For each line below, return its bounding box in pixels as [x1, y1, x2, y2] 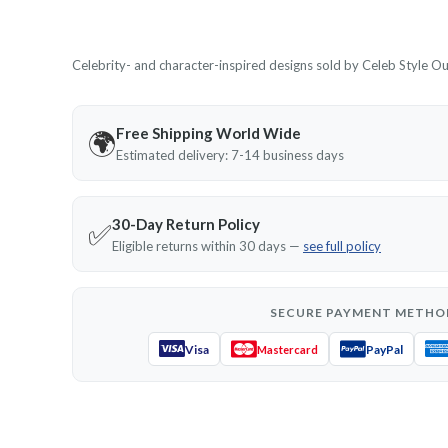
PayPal [366, 341, 403, 357]
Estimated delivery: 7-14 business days [116, 147, 344, 163]
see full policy [303, 238, 381, 254]
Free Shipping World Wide [116, 124, 301, 142]
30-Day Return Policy [112, 215, 260, 233]
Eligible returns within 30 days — [112, 238, 303, 254]
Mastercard [257, 342, 318, 356]
